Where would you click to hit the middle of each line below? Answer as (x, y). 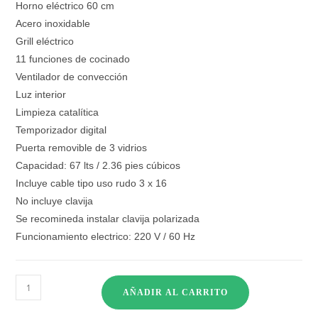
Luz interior (41, 94)
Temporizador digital (61, 130)
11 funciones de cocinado (73, 59)
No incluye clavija (55, 201)
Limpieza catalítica (57, 112)
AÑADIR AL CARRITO (176, 292)
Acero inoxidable (53, 23)
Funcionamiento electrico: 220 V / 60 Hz (106, 236)
